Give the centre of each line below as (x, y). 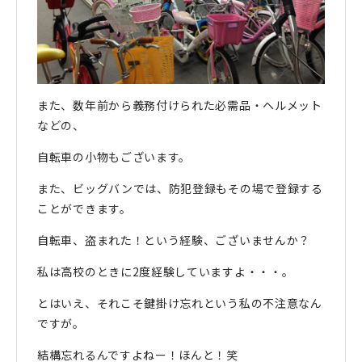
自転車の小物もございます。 (114, 157)
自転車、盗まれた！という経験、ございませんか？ (174, 240)
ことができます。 (84, 209)
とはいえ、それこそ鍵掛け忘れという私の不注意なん (180, 303)
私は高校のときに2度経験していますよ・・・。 (166, 272)
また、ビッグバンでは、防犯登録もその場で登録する (180, 189)
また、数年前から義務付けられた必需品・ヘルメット (180, 105)
